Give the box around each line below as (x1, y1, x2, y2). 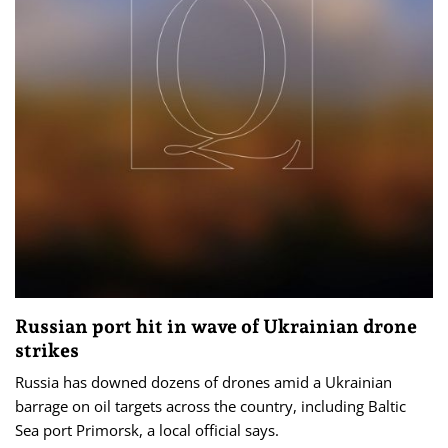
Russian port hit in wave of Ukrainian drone (15, 314, 417, 337)
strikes (15, 338, 79, 361)
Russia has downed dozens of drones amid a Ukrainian (15, 371, 392, 392)
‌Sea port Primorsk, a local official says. (15, 419, 279, 440)
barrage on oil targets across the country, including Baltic (15, 395, 406, 416)
